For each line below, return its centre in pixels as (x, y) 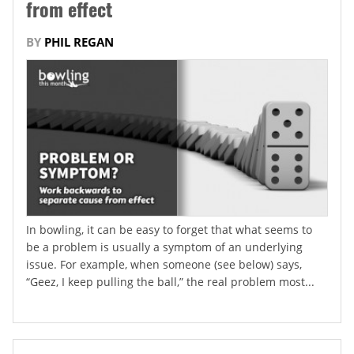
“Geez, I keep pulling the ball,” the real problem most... (170, 281)
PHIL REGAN (79, 42)
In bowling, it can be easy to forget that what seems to (169, 229)
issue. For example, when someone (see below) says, (164, 264)
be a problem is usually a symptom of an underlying (164, 247)
